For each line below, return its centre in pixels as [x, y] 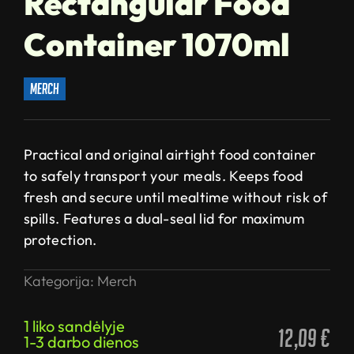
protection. [60, 240]
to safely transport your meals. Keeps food [164, 176]
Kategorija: [60, 281]
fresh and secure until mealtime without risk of [176, 198]
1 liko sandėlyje [74, 326]
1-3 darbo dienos [81, 342]
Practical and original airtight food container [170, 155]
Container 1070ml [157, 45]
